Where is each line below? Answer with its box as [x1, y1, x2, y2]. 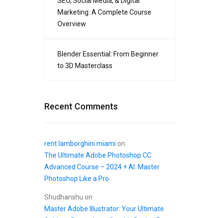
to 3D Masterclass [57, 62, 112, 70]
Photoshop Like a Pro [44, 175, 109, 182]
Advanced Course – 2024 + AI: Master [44, 163, 160, 171]
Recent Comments [44, 101, 118, 111]
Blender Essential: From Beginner [57, 50, 159, 58]
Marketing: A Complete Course [57, 8, 151, 16]
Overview [57, 20, 86, 28]
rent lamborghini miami [44, 140, 116, 147]
